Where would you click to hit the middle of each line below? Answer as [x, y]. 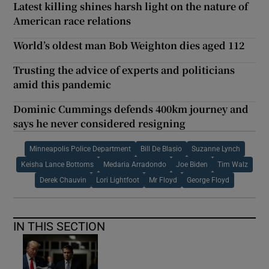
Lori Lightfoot [118, 180]
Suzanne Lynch [216, 149]
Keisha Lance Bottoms [57, 164]
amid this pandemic [62, 84]
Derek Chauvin [63, 180]
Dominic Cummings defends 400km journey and [131, 109]
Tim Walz [233, 164]
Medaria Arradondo [135, 164]
